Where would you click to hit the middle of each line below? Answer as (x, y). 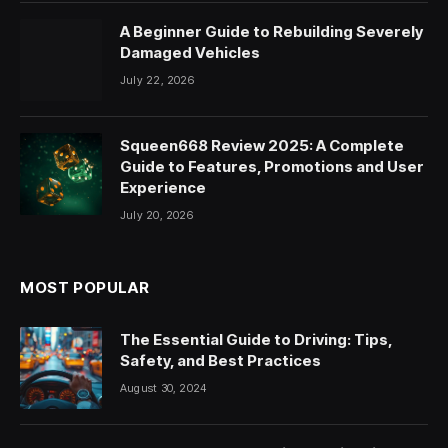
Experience (163, 188)
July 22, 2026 (157, 80)
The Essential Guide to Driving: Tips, (256, 340)
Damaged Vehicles (190, 53)
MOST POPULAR (85, 288)
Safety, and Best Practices (220, 361)
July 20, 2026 (156, 215)
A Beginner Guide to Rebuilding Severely (271, 32)
